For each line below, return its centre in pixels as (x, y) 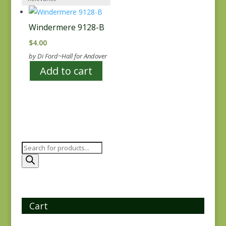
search (32, 159)
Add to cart (66, 71)
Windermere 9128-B (66, 27)
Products (36, 147)
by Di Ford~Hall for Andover (68, 56)
